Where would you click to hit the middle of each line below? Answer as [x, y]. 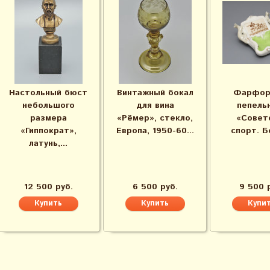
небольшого [48, 105]
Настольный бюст [48, 93]
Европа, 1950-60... [155, 131]
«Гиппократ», [48, 131]
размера [48, 118]
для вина [155, 105]
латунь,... [48, 143]
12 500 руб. [48, 187]
